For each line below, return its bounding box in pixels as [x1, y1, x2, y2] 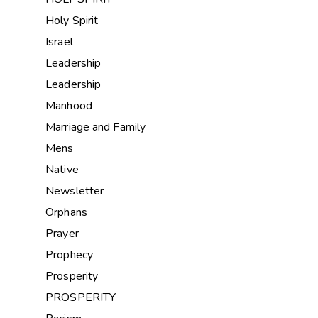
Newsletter [45, 182, 104, 199]
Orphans [45, 204, 87, 220]
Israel [45, 33, 73, 50]
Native [45, 161, 79, 177]
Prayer [45, 225, 79, 241]
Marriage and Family [45, 119, 146, 135]
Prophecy [45, 246, 93, 263]
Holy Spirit [45, 12, 99, 28]
